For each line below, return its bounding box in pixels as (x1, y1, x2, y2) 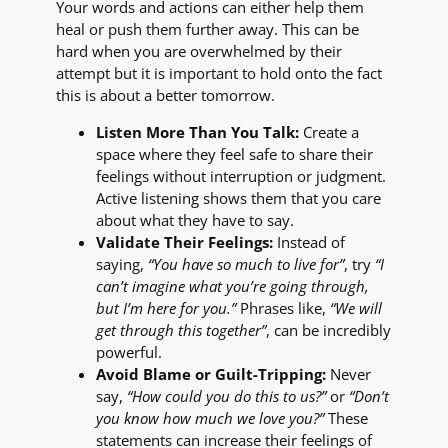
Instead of (273, 232, 345, 253)
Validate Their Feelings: (96, 232, 273, 253)
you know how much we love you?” (96, 408, 324, 429)
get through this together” (96, 320, 266, 341)
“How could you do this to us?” (127, 386, 326, 407)
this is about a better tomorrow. (56, 85, 275, 106)
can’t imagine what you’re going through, (96, 276, 369, 297)
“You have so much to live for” (148, 254, 344, 275)
